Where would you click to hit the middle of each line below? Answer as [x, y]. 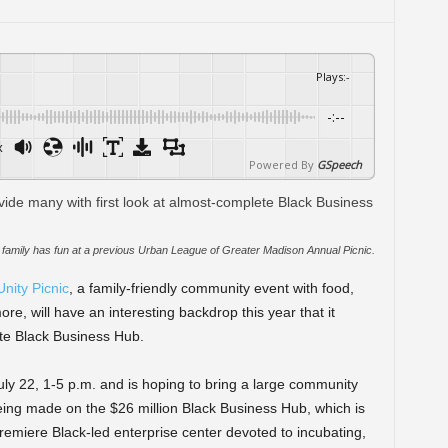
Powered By [281, 164]
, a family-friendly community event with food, [211, 288]
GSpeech [339, 164]
